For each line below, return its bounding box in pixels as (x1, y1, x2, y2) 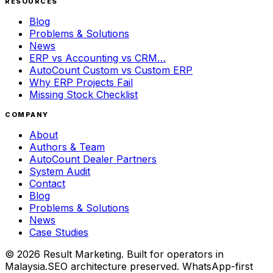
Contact (29, 177, 65, 190)
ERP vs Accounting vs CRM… (29, 51, 166, 64)
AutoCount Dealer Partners (29, 152, 157, 165)
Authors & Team (29, 140, 105, 153)
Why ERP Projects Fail (29, 76, 133, 88)
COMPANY (5, 110, 49, 119)
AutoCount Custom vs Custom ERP (29, 63, 193, 76)
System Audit (29, 165, 90, 177)
